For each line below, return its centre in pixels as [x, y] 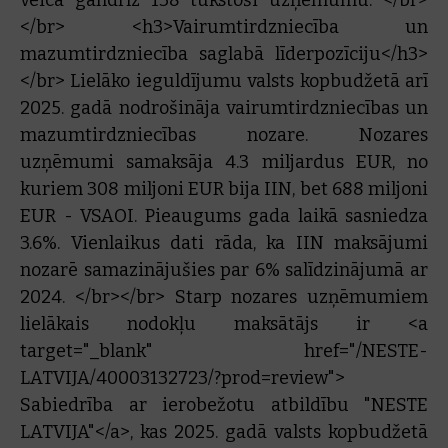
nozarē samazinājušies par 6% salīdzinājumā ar [224, 270]
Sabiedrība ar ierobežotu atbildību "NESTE [224, 405]
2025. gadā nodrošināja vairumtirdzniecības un [224, 108]
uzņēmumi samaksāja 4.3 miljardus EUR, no [224, 162]
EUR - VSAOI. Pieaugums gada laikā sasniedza [224, 216]
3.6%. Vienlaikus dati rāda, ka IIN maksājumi [224, 243]
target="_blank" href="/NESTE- [224, 351]
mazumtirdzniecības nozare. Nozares [224, 135]
